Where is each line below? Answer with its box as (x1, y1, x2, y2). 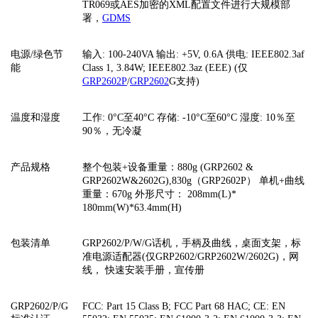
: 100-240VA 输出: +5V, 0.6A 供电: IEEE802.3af (102, 48, 305, 60)
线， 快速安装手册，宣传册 (82, 264, 204, 275)
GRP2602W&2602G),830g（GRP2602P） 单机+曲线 (82, 175, 305, 186)
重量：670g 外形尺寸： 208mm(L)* (82, 188, 236, 199)
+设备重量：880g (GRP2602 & (122, 161, 253, 172)
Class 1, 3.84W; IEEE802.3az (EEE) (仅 (82, 62, 248, 73)
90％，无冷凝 (82, 125, 142, 136)
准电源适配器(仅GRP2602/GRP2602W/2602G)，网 (82, 251, 299, 262)
